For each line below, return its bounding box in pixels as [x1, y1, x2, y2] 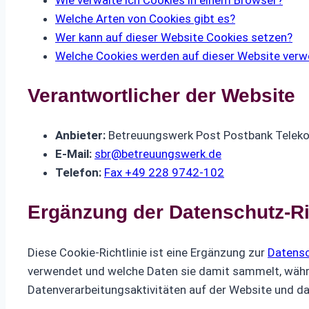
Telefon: [55, 166, 104, 180]
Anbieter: [55, 128, 108, 143]
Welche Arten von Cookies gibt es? [55, 11, 235, 26]
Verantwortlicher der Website [28, 84, 295, 106]
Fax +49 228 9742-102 [104, 166, 224, 180]
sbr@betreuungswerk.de [94, 147, 221, 161]
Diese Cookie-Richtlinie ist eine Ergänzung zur [28, 245, 268, 259]
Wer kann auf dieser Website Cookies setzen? [55, 30, 292, 44]
